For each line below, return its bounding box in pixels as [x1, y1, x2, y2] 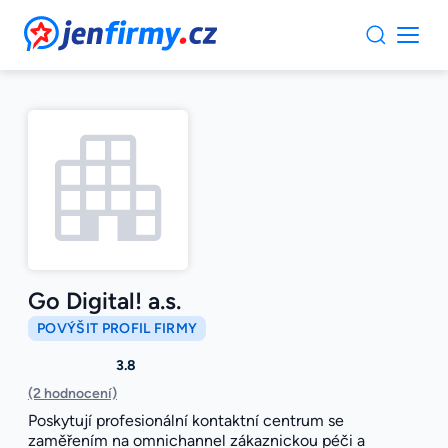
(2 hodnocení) [28, 385, 117, 403]
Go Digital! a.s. [28, 287, 181, 316]
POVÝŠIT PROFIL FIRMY [37, 320, 198, 338]
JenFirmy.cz [24, 15, 132, 40]
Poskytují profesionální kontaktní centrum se [28, 411, 344, 431]
